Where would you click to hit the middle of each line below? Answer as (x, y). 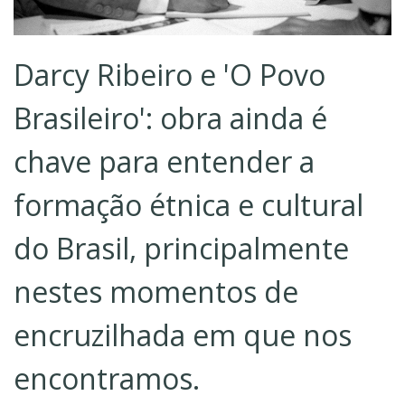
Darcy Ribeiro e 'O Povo (170, 75)
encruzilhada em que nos (183, 335)
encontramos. (107, 379)
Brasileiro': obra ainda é (170, 118)
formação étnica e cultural (188, 205)
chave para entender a (164, 162)
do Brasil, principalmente (181, 249)
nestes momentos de (156, 292)
